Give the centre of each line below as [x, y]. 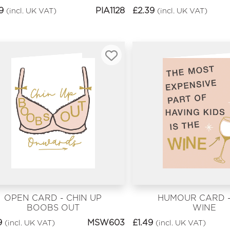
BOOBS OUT [53, 208]
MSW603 [106, 222]
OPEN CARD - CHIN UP [53, 198]
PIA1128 [110, 11]
